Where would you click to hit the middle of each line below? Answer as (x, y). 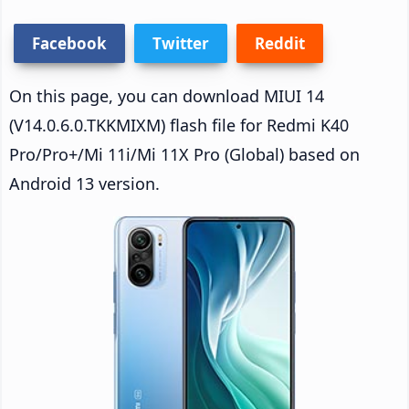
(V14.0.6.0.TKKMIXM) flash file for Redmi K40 (179, 125)
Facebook (69, 43)
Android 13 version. (84, 183)
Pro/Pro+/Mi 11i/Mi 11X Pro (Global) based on (184, 154)
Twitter (181, 43)
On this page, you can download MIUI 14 (167, 95)
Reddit (280, 43)
